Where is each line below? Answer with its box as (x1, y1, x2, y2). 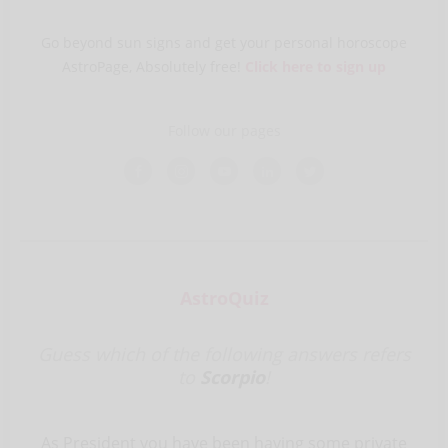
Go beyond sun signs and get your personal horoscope (41, 33, 407, 52)
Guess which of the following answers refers (37, 342, 411, 366)
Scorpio (200, 365, 265, 389)
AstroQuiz (179, 286, 269, 310)
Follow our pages (167, 121, 281, 140)
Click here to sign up (245, 57, 386, 76)
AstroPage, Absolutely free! (62, 57, 245, 76)
